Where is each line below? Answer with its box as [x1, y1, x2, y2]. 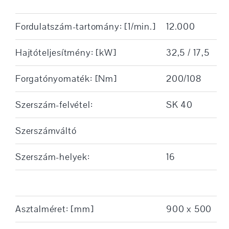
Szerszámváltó [15, 125, 77, 138]
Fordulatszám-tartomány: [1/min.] [15, 20, 156, 33]
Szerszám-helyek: [15, 151, 90, 164]
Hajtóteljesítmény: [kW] [15, 47, 117, 59]
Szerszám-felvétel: [15, 99, 93, 111]
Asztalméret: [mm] [15, 203, 94, 216]
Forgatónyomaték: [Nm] [15, 73, 117, 85]
